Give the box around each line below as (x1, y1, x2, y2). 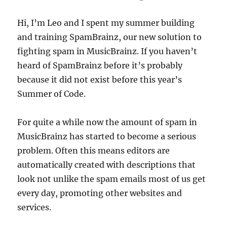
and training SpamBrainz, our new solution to (17, 32, 202, 43)
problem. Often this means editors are (17, 145, 170, 156)
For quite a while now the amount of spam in (17, 117, 198, 128)
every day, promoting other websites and (17, 188, 182, 199)
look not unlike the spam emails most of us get (17, 174, 206, 184)
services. (17, 202, 52, 213)
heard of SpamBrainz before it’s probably (17, 60, 183, 71)
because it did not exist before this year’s (17, 74, 182, 85)
